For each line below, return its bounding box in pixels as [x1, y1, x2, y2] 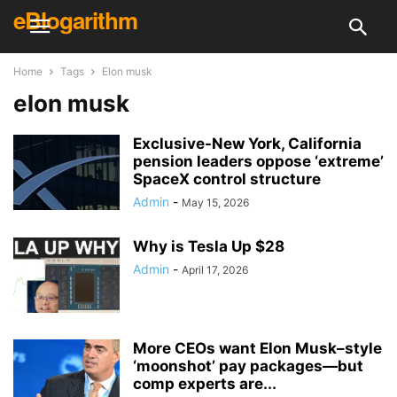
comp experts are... [133, 375, 276, 393]
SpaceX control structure [133, 170, 321, 188]
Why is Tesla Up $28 [133, 237, 284, 255]
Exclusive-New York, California [133, 135, 362, 152]
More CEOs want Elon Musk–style [133, 339, 382, 357]
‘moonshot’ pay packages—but [133, 357, 363, 375]
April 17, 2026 [182, 263, 248, 276]
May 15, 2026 [182, 196, 249, 209]
